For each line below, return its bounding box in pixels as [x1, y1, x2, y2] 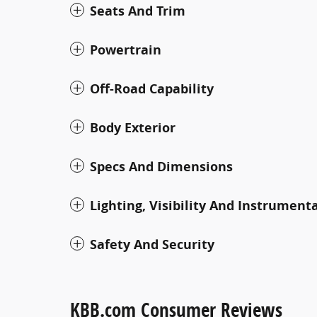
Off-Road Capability [90, 79, 214, 98]
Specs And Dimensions [90, 157, 233, 175]
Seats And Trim [90, 1, 185, 20]
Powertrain [90, 40, 161, 59]
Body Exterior [90, 118, 175, 137]
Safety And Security [90, 235, 214, 253]
